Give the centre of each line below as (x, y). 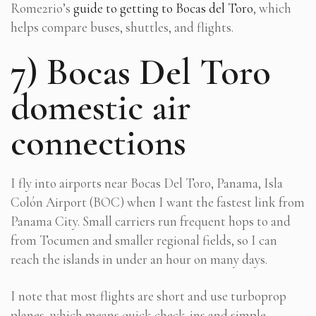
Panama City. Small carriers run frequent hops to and (151, 221)
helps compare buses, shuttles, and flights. (122, 27)
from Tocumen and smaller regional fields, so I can (144, 240)
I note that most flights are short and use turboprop (148, 296)
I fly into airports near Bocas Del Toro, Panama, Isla (147, 183)
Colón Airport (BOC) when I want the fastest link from (158, 202)
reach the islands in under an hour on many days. (139, 259)
